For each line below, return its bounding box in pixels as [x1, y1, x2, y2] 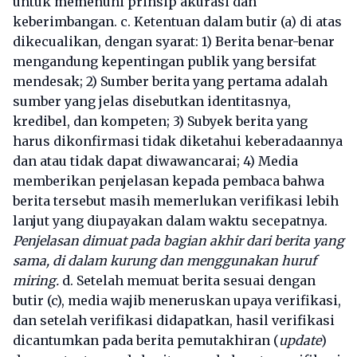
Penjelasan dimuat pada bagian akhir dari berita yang [13, 233, 344, 249]
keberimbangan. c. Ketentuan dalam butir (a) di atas [13, 14, 342, 29]
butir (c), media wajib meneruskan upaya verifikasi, [13, 292, 341, 308]
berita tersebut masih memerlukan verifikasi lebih [13, 193, 339, 209]
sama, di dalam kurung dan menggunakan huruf [13, 253, 316, 269]
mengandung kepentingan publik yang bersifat [13, 53, 316, 69]
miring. [13, 273, 59, 288]
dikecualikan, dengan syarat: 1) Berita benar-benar [13, 33, 335, 49]
